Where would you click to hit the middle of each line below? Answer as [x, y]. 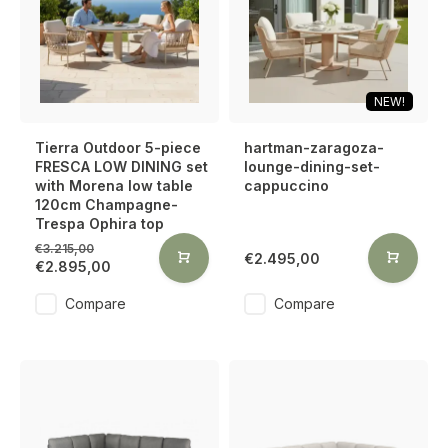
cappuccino [286, 185]
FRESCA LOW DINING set [121, 166]
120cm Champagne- [106, 204]
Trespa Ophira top [99, 223]
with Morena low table [114, 185]
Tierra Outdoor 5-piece [118, 147]
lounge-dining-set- [312, 166]
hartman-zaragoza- [314, 147]
